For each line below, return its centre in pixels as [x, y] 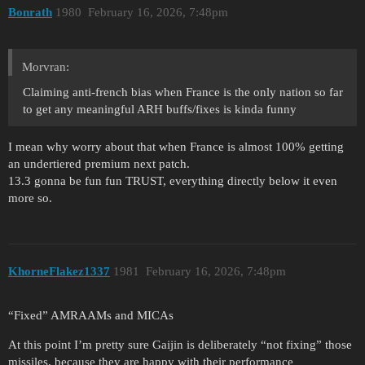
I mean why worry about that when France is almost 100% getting [176, 147]
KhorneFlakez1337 [59, 271]
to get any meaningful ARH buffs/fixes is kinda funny [160, 110]
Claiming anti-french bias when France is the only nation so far [183, 92]
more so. [30, 198]
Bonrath [30, 13]
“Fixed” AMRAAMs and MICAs [91, 316]
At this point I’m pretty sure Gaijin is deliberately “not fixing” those [180, 345]
